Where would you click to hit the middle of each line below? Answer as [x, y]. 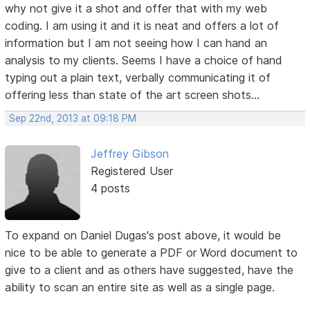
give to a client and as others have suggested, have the [149, 270]
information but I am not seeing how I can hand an [136, 43]
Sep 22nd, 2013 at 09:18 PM [73, 118]
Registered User [131, 171]
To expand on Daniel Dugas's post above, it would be [143, 235]
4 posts [110, 188]
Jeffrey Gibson [129, 153]
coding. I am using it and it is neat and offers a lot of [142, 25]
